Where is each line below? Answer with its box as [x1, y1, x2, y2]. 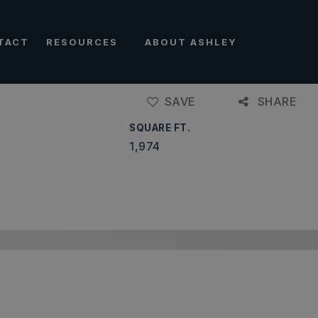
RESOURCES [46, 35, 121, 48]
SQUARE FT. [129, 122, 191, 133]
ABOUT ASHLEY [145, 35, 237, 48]
